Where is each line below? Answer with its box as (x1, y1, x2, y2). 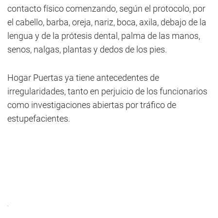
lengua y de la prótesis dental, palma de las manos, (7, 31, 200, 41)
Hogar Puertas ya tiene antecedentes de (7, 73, 159, 83)
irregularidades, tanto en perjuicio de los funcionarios (7, 86, 207, 96)
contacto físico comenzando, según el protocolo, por (7, 3, 205, 14)
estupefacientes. (7, 113, 70, 124)
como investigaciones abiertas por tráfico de (7, 100, 176, 110)
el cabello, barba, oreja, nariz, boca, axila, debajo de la (7, 17, 206, 27)
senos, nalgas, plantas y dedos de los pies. (7, 44, 167, 54)
